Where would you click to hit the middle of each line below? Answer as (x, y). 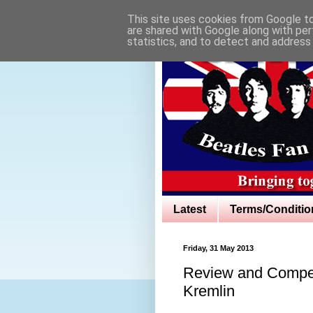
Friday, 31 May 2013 (218, 248)
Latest (190, 209)
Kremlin (209, 291)
